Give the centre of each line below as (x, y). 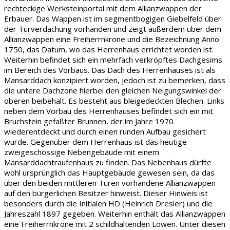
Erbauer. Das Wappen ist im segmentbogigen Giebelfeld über (113, 19)
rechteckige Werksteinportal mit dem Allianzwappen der (103, 8)
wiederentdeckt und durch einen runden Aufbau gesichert (105, 132)
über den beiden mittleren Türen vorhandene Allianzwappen (110, 183)
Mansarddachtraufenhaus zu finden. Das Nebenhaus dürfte (108, 162)
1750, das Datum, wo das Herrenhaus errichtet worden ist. (109, 50)
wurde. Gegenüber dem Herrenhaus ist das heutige (95, 142)
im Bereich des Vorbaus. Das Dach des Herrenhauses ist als (110, 70)
